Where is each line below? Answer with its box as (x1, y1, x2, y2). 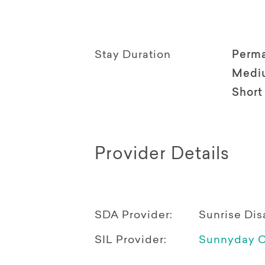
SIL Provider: (95, 235, 167, 246)
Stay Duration (95, 50, 171, 61)
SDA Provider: (95, 210, 173, 221)
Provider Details (95, 146, 230, 163)
